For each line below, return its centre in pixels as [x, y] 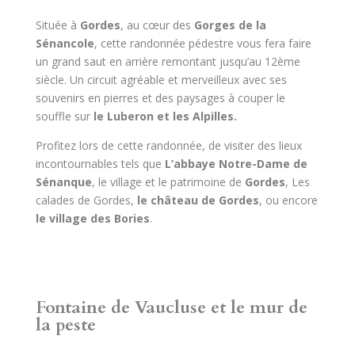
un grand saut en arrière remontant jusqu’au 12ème [168, 62]
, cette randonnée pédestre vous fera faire [202, 44]
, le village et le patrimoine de [168, 182]
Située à [57, 25]
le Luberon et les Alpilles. [166, 116]
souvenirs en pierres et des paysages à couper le [160, 98]
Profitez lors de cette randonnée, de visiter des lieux [168, 146]
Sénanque [63, 182]
